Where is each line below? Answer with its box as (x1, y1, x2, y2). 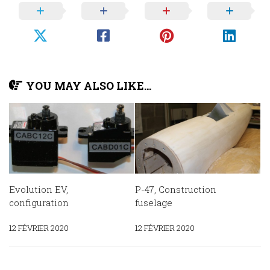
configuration (9, 196, 69, 209)
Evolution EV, (9, 183, 68, 195)
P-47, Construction (135, 183, 216, 195)
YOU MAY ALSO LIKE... (26, 78, 151, 93)
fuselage (135, 196, 172, 209)
